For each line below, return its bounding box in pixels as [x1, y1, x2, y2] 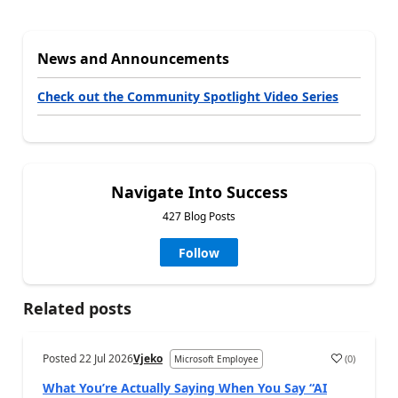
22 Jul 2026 [79, 351, 133, 366]
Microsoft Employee [174, 353, 259, 365]
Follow [179, 244, 219, 261]
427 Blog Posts [163, 209, 235, 224]
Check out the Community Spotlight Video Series [37, 88, 338, 105]
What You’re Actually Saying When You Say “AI [43, 379, 327, 396]
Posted [43, 351, 79, 366]
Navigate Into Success [110, 181, 288, 203]
